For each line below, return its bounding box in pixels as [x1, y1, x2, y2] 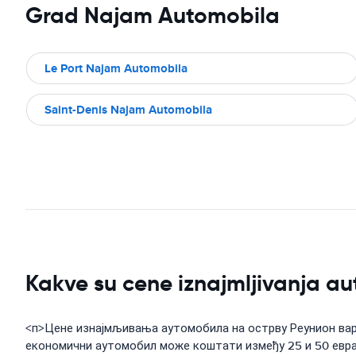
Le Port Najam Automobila [44, 60, 188, 77]
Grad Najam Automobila [25, 2, 280, 29]
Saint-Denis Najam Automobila [44, 101, 212, 118]
